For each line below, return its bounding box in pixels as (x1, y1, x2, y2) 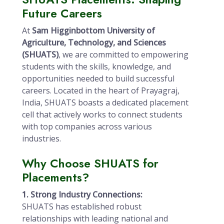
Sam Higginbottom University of (32, 25, 155, 36)
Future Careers (22, 5, 102, 22)
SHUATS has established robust (22, 201, 141, 212)
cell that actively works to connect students (22, 109, 182, 120)
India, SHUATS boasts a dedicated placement (22, 97, 188, 108)
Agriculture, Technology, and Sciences (22, 37, 166, 48)
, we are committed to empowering (58, 49, 188, 60)
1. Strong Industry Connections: (22, 189, 142, 200)
